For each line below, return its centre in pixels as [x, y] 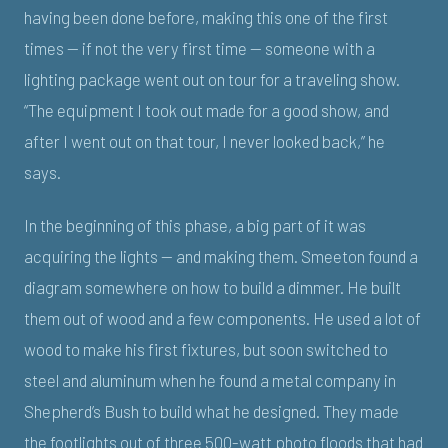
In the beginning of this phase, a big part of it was [195, 224]
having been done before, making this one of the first [206, 16]
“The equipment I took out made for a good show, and [206, 109]
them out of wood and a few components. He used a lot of [222, 317]
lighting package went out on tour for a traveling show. [212, 78]
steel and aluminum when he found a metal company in [210, 379]
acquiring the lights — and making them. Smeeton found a [221, 255]
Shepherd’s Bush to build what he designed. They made [211, 410]
